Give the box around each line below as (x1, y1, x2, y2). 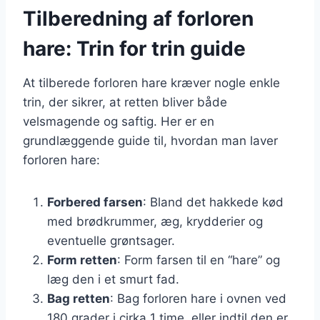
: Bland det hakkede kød (143, 194, 284, 209)
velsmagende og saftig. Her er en (23, 114, 214, 129)
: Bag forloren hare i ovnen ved (110, 291, 286, 306)
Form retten (47, 252, 117, 267)
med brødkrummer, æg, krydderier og (47, 214, 263, 229)
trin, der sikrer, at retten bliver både (23, 94, 227, 109)
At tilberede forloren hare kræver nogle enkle (23, 75, 280, 90)
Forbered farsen (47, 194, 143, 209)
